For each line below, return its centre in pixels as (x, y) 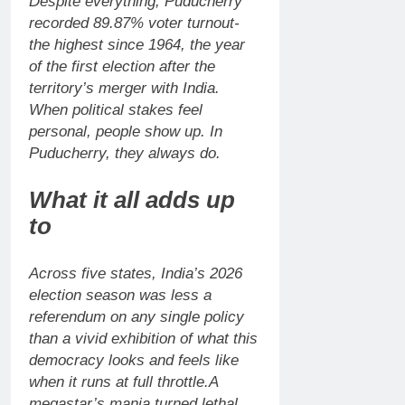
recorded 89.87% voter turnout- (134, 23)
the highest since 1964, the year (137, 44)
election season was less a (120, 295)
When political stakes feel (116, 109)
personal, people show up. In (126, 131)
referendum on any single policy (137, 316)
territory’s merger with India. (124, 88)
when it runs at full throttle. (119, 381)
